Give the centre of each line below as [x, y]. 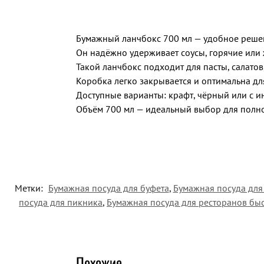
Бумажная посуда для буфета [108, 188]
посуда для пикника [61, 202]
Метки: [30, 188]
